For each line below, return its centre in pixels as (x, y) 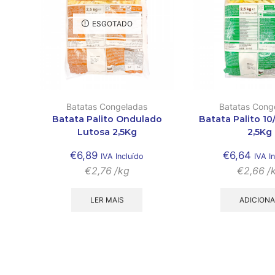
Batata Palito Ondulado (107, 119)
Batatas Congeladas (107, 106)
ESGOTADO (112, 23)
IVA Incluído (122, 156)
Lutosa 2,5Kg (107, 132)
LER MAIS (107, 199)
